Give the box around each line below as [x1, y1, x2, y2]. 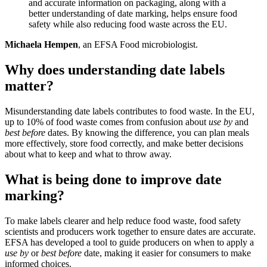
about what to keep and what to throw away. [5, 149, 172, 160]
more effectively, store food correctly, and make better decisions [5, 138, 243, 149]
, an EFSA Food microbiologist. [78, 39, 198, 50]
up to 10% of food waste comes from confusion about [5, 117, 209, 128]
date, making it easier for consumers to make [82, 248, 251, 259]
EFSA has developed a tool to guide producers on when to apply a [5, 237, 254, 248]
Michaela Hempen [5, 39, 78, 50]
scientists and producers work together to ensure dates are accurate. [5, 226, 256, 237]
